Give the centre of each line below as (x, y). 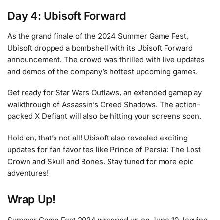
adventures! (28, 173)
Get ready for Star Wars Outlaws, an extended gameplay (105, 93)
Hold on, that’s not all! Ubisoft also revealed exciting (97, 137)
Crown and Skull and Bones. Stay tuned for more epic (101, 161)
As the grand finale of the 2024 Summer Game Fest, (98, 36)
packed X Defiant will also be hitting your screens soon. (104, 116)
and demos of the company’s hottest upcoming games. (103, 71)
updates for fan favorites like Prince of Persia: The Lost (104, 149)
